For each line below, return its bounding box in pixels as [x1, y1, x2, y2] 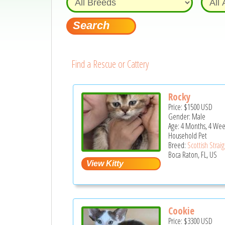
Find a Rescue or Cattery [71, 57, 149, 71]
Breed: [168, 140, 188, 151]
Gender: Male [168, 111, 206, 123]
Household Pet [168, 130, 207, 142]
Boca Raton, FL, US [168, 149, 217, 161]
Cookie [168, 204, 195, 217]
